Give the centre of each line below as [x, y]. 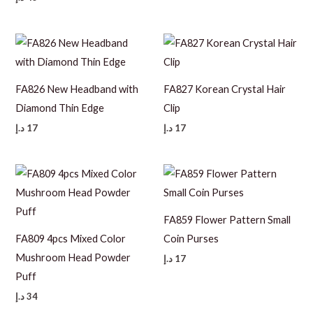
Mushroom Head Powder [73, 257]
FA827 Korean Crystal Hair [225, 89]
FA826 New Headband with [77, 89]
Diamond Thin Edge [60, 108]
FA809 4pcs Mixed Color [71, 238]
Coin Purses [191, 238]
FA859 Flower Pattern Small [227, 219]
